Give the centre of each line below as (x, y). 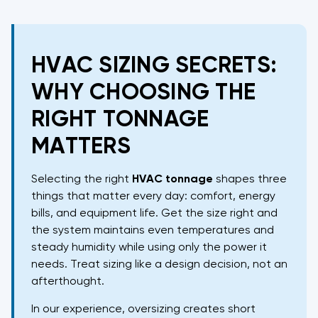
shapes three (250, 179)
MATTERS (81, 147)
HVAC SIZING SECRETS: (154, 66)
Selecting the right (82, 179)
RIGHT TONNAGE (120, 120)
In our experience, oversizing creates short (143, 309)
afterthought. (68, 281)
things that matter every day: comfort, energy (153, 196)
